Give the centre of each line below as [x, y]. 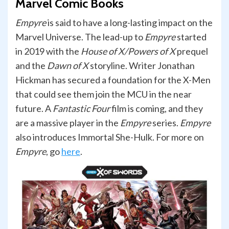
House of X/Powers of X [128, 51]
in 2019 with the [48, 51]
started [191, 37]
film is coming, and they [156, 109]
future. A [34, 109]
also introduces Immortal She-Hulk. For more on [110, 137]
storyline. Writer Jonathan [142, 66]
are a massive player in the [68, 123]
